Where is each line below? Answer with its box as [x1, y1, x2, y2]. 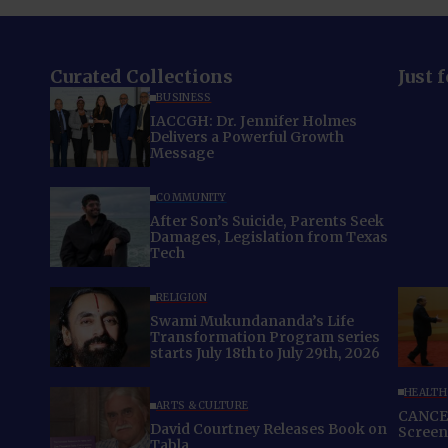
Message [150, 144, 214, 163]
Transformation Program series [150, 328, 380, 347]
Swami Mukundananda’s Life [150, 312, 354, 331]
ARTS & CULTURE [156, 399, 249, 413]
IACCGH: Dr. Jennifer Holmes [150, 112, 357, 131]
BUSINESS [156, 91, 212, 105]
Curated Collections [50, 64, 233, 88]
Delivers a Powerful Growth [150, 128, 344, 147]
